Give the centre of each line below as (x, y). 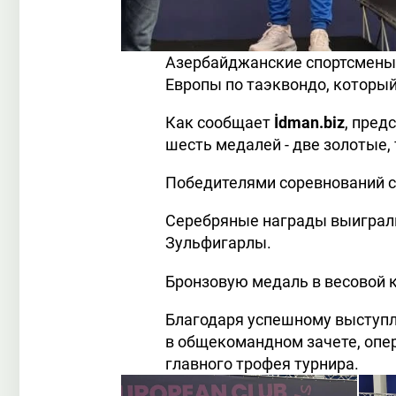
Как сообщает (220, 123)
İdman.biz (309, 123)
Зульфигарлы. (218, 243)
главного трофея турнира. (262, 363)
